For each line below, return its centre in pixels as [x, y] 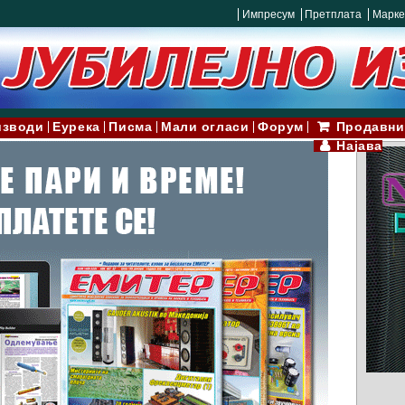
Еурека [76, 127]
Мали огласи [205, 127]
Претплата [334, 14]
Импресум [268, 14]
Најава [359, 145]
